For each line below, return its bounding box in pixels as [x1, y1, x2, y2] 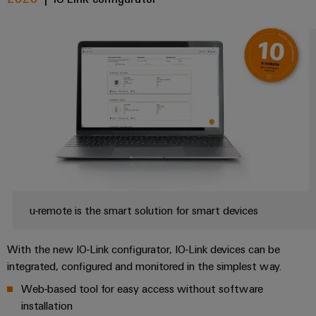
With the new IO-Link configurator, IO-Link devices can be [7, 241, 280, 256]
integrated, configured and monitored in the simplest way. [7, 258, 281, 273]
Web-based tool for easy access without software [21, 281, 263, 296]
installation [21, 298, 73, 312]
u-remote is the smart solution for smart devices [30, 202, 258, 217]
